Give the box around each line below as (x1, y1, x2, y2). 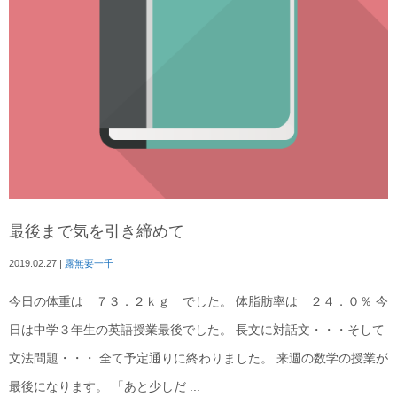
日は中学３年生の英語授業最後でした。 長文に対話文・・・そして (9, 323, 385, 338)
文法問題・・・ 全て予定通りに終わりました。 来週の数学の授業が (9, 352, 388, 366)
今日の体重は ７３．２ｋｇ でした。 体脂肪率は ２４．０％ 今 (9, 295, 388, 309)
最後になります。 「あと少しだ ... (9, 380, 200, 394)
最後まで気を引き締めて (9, 222, 184, 241)
